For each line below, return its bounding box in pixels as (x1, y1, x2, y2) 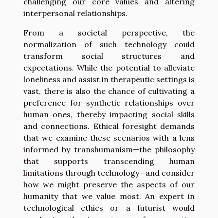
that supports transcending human (23, 156, 195, 166)
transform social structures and (23, 51, 195, 61)
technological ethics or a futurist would (23, 202, 195, 213)
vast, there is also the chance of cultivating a (23, 86, 195, 96)
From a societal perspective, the (23, 27, 195, 37)
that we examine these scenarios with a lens (23, 132, 195, 143)
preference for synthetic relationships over (23, 97, 195, 108)
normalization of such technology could (23, 39, 195, 49)
